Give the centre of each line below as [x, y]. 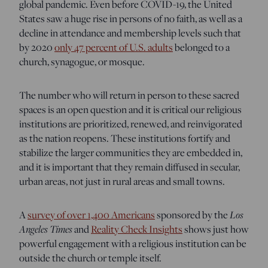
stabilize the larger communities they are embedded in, [131, 152]
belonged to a [201, 47]
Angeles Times [46, 229]
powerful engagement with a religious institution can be [133, 243]
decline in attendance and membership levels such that [130, 33]
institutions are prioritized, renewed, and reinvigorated [131, 124]
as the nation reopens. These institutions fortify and [125, 138]
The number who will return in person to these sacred [129, 95]
